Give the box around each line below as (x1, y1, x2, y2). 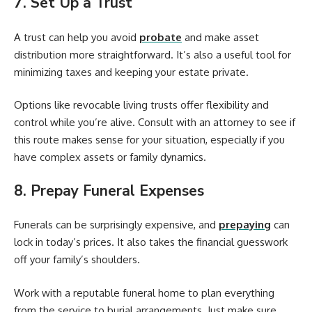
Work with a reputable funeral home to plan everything (14, 286, 274, 299)
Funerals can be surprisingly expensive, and (14, 218, 219, 232)
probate (139, 30, 182, 44)
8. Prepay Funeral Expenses (14, 180, 204, 201)
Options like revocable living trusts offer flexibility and (14, 98, 269, 112)
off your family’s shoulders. (14, 253, 140, 267)
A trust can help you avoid (14, 30, 139, 44)
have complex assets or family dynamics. (14, 150, 206, 164)
